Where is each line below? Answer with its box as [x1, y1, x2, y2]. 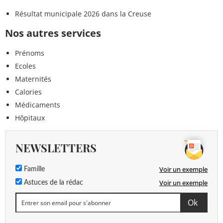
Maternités [15, 74, 51, 84]
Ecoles [15, 61, 36, 71]
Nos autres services [5, 26, 101, 40]
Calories [15, 87, 42, 97]
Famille [22, 166, 45, 173]
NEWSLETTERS [15, 140, 97, 156]
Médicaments [15, 100, 60, 110]
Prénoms [15, 48, 44, 58]
